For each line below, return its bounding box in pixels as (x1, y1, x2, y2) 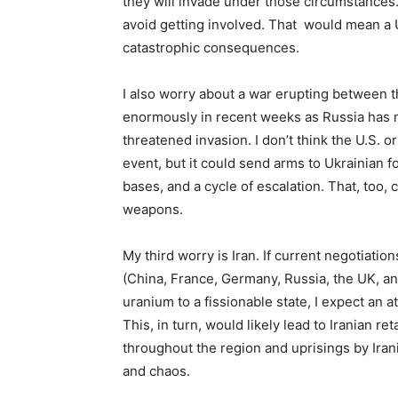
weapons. (123, 201, 183, 219)
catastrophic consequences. (123, 39, 299, 57)
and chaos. (123, 362, 190, 380)
